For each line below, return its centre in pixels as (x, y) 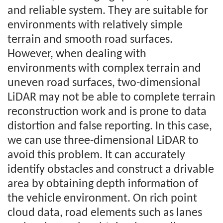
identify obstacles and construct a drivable (111, 170)
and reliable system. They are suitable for (108, 11)
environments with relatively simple (95, 26)
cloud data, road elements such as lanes (105, 213)
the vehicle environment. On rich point (102, 199)
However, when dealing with (77, 55)
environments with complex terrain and (104, 69)
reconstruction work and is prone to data (107, 112)
